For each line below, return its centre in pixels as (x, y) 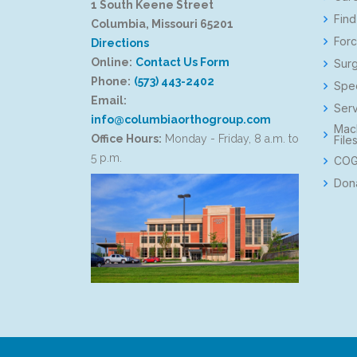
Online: (112, 62)
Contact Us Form (182, 62)
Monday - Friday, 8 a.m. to (230, 139)
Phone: (111, 81)
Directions (120, 43)
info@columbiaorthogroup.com (181, 120)
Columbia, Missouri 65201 (162, 24)
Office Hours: (126, 139)
